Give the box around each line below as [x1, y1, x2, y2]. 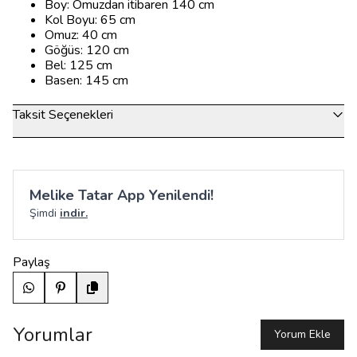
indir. [60, 206, 88, 221]
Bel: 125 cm [45, 57, 112, 74]
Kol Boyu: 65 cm [45, 11, 135, 29]
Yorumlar [13, 322, 92, 347]
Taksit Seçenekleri [13, 106, 113, 124]
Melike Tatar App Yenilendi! [29, 186, 214, 205]
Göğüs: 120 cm [45, 41, 129, 59]
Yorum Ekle [274, 327, 331, 342]
